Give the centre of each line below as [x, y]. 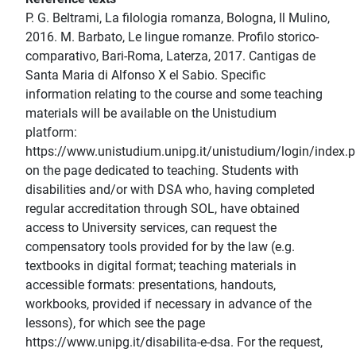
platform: [51, 133]
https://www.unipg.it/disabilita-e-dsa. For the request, [174, 342]
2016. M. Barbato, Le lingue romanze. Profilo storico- [172, 37]
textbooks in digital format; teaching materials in [161, 266]
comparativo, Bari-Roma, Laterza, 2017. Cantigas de [170, 56]
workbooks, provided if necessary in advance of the [168, 304]
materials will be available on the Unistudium [151, 114]
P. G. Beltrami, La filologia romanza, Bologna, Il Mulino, [178, 18]
